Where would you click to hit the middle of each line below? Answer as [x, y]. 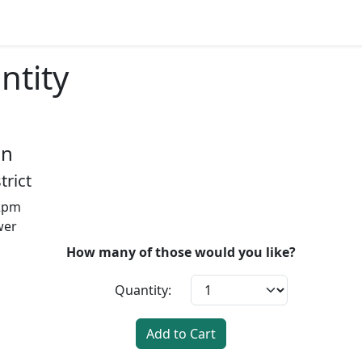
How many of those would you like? [181, 252]
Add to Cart [181, 334]
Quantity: [143, 290]
